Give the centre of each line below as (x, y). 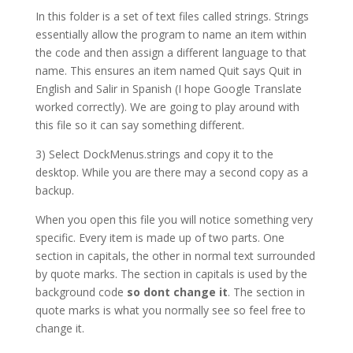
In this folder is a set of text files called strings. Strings (172, 16)
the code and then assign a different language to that (171, 52)
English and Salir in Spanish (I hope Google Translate (168, 89)
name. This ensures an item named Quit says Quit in (168, 71)
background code (81, 292)
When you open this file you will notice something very (174, 219)
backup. (54, 190)
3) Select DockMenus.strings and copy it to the (154, 154)
